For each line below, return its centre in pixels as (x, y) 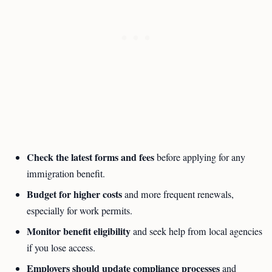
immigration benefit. (66, 174)
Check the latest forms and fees (90, 157)
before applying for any (200, 157)
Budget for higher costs (74, 194)
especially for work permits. (80, 211)
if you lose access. (61, 248)
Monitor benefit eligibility (79, 231)
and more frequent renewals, (178, 194)
